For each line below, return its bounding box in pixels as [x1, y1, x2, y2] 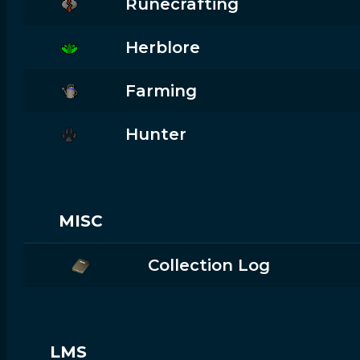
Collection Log [147, 256, 270, 275]
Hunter [125, 125, 186, 144]
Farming [125, 81, 197, 100]
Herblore [125, 38, 200, 57]
